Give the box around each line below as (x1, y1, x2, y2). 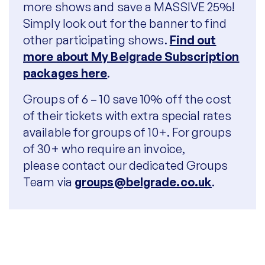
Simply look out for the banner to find (23, 16, 227, 31)
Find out (169, 33, 216, 47)
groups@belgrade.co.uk (74, 174, 212, 189)
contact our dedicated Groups (62, 158, 228, 173)
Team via (23, 174, 75, 189)
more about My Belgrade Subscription (23, 49, 240, 64)
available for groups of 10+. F (23, 125, 179, 140)
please (23, 158, 62, 173)
